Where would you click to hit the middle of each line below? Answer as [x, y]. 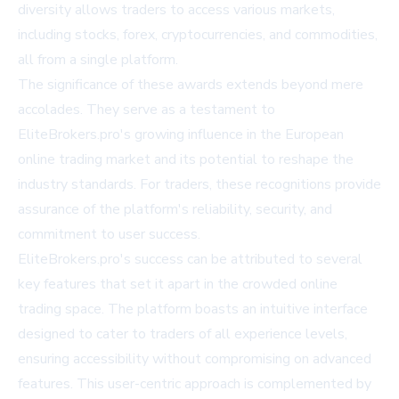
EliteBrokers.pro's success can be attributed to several [190, 259]
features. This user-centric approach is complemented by [195, 384]
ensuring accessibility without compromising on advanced [195, 359]
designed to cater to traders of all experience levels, [183, 334]
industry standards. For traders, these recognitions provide [199, 184]
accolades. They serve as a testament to [147, 110]
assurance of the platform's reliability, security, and [175, 209]
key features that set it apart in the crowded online [178, 284]
